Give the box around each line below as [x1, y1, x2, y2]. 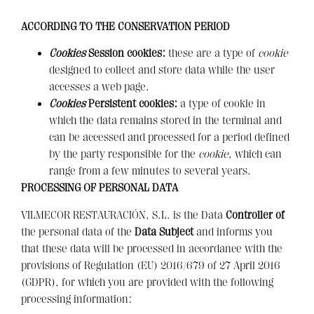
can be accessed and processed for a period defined [49, 131, 289, 144]
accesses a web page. [49, 81, 149, 94]
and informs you [196, 225, 273, 238]
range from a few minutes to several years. [49, 165, 251, 178]
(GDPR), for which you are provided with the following [21, 275, 273, 289]
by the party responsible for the [49, 148, 198, 161]
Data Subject [135, 225, 196, 238]
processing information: [21, 292, 132, 306]
